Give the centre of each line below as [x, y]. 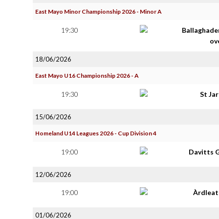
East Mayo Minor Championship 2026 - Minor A [98, 11]
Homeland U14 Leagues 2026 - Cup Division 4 [96, 133]
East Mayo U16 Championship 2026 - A [87, 76]
